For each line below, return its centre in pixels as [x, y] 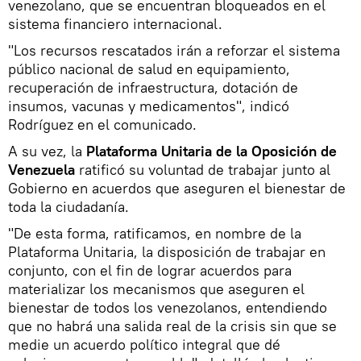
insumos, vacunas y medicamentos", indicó [149, 106]
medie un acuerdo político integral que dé [144, 344]
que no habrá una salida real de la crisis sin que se [172, 326]
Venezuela [41, 169]
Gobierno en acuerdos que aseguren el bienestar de [177, 188]
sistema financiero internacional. [115, 23]
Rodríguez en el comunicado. [102, 124]
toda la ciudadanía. [68, 206]
